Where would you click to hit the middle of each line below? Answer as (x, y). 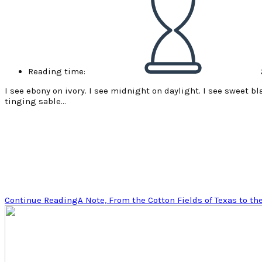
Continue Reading (41, 200)
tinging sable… (35, 101)
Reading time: (57, 71)
